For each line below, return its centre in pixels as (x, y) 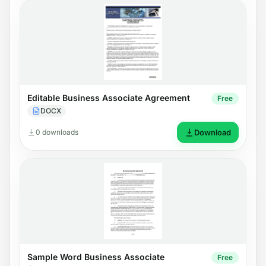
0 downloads (57, 132)
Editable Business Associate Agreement (109, 97)
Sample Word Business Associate (96, 256)
